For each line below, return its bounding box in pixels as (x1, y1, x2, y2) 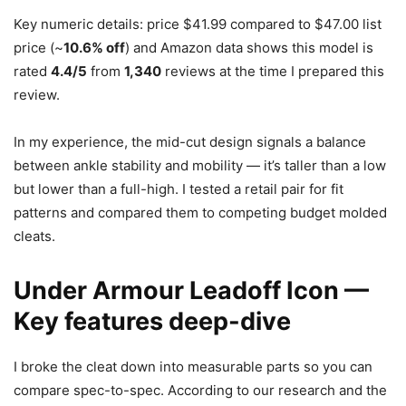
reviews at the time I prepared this (161, 63, 384, 81)
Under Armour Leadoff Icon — (14, 275, 369, 306)
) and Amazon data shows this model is (125, 39, 373, 57)
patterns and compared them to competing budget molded (14, 204, 387, 222)
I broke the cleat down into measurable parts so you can (14, 358, 372, 376)
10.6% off (63, 39, 125, 57)
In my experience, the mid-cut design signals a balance (14, 133, 366, 151)
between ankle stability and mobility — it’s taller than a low (14, 157, 386, 175)
